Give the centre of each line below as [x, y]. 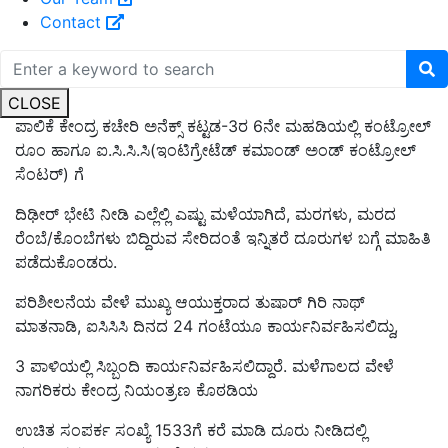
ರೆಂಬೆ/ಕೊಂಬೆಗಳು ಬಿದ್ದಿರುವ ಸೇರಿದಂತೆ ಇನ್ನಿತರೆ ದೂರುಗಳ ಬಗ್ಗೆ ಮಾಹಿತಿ [223, 238]
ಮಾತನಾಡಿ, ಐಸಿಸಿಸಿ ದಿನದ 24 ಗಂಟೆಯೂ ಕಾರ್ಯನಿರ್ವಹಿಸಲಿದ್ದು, [206, 326]
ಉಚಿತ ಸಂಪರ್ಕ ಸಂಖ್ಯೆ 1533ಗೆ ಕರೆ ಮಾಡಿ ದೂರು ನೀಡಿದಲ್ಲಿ [191, 430]
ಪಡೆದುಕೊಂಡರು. [66, 262]
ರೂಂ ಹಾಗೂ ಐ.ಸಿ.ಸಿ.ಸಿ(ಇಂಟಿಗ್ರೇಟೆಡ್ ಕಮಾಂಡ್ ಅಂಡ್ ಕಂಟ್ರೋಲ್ [215, 150]
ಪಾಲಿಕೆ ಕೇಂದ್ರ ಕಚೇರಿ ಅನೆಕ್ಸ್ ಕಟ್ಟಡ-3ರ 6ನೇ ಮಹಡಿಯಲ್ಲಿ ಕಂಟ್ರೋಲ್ [223, 126]
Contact [73, 21]
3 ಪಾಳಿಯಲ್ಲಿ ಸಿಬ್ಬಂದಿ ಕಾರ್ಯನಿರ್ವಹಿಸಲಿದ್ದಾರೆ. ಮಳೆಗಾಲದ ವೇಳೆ [204, 366]
